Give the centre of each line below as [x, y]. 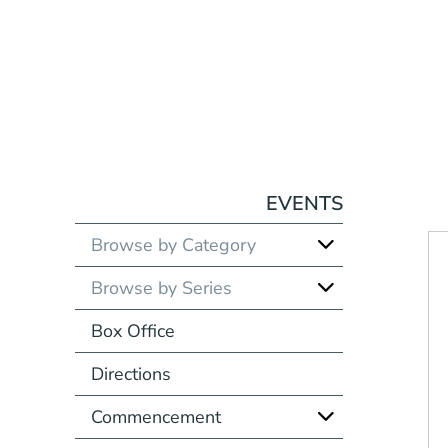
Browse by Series [161, 287]
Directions [130, 373]
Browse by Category [173, 244]
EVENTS [305, 203]
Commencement [155, 416]
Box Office [132, 330]
